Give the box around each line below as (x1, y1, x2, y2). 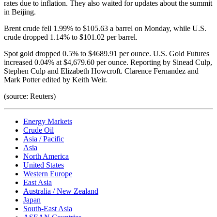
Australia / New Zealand (23, 186, 98, 195)
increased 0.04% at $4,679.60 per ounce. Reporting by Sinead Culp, (4, 58, 212, 66)
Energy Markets (23, 117, 72, 125)
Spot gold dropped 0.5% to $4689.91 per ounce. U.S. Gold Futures (4, 49, 209, 58)
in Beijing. (4, 7, 36, 16)
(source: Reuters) (4, 92, 56, 100)
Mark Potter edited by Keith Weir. (4, 75, 107, 84)
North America (23, 152, 69, 160)
